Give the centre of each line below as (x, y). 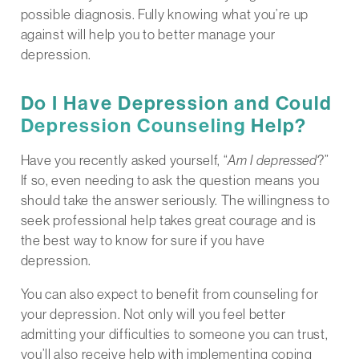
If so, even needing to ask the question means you (170, 180)
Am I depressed (272, 160)
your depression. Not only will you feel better (153, 314)
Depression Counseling (133, 125)
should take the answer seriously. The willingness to (175, 200)
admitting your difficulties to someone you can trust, (174, 334)
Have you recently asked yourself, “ (124, 160)
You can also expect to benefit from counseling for (169, 294)
